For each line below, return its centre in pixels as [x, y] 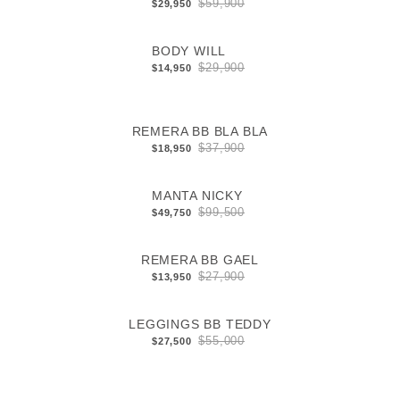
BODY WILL [189, 51]
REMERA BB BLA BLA [200, 132]
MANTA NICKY [197, 196]
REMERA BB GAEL [200, 260]
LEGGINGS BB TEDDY [200, 325]
